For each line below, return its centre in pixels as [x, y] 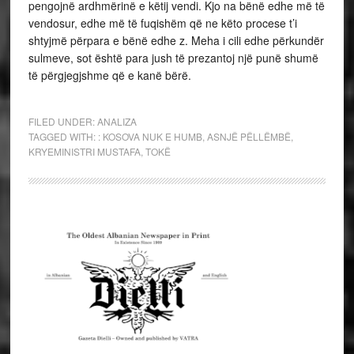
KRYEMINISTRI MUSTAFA [84, 151]
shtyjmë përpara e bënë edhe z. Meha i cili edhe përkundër [176, 40]
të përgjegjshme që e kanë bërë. [109, 75]
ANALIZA [117, 121]
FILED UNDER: [62, 121]
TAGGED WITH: [63, 136]
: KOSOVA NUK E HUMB [150, 136]
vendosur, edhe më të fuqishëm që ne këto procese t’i [162, 23]
